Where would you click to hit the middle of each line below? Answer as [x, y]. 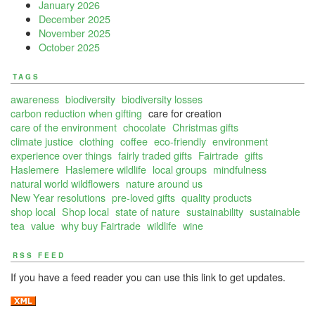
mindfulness [240, 169]
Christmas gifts [205, 127]
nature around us [164, 183]
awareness [35, 98]
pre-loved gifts [143, 197]
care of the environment [64, 127]
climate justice [42, 141]
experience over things [61, 155]
